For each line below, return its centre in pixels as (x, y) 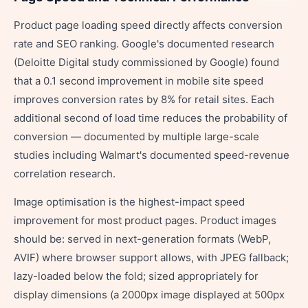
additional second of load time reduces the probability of (151, 118)
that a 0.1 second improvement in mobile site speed (139, 81)
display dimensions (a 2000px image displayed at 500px (149, 295)
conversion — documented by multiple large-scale (136, 136)
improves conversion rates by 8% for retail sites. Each (144, 99)
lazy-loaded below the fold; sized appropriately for (136, 276)
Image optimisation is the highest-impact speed (129, 202)
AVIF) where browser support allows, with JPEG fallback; (151, 257)
